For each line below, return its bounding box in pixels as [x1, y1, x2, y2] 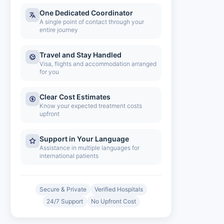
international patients [39, 152, 98, 159]
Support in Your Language [39, 134, 129, 143]
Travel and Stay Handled [39, 50, 121, 59]
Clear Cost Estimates [39, 92, 110, 101]
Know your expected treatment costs [39, 102, 142, 109]
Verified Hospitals [94, 185, 143, 193]
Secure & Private [39, 185, 86, 193]
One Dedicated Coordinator [39, 8, 133, 17]
